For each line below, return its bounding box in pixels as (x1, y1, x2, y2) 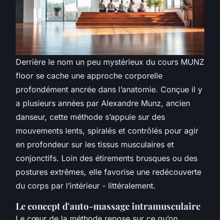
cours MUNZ (158, 57, 204, 67)
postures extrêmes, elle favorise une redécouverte (16, 167, 201, 177)
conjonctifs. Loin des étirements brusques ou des (16, 153, 197, 164)
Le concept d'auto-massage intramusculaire (16, 200, 200, 213)
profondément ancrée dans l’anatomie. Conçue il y (16, 84, 202, 95)
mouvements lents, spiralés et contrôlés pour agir (16, 126, 198, 136)
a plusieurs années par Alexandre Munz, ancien (16, 98, 190, 109)
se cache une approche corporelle (33, 71, 163, 81)
